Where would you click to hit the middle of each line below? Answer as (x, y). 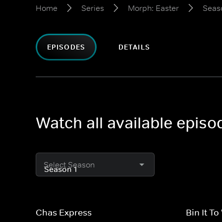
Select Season (69, 165)
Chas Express (64, 213)
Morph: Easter (153, 8)
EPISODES (66, 47)
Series (93, 8)
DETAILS (134, 47)
